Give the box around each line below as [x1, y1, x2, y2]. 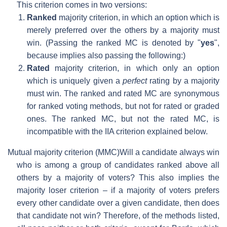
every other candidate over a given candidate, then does [17, 198, 219, 207]
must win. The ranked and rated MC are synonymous [27, 89, 219, 98]
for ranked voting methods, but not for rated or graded [27, 101, 219, 110]
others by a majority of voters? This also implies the [17, 173, 219, 182]
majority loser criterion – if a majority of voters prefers [17, 185, 219, 195]
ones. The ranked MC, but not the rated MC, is [27, 114, 219, 123]
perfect [123, 76, 147, 85]
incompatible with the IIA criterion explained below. [27, 127, 208, 136]
